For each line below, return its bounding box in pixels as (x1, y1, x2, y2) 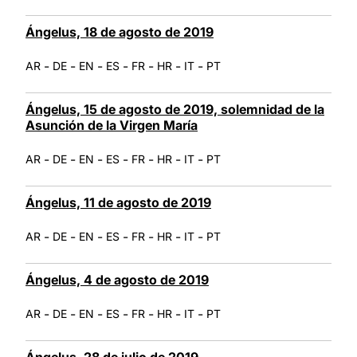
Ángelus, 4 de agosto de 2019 (25, 271, 209, 288)
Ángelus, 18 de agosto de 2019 (25, 23, 214, 40)
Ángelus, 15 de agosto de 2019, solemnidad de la (25, 100, 324, 117)
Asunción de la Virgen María (25, 116, 198, 133)
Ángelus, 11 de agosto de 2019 (25, 194, 211, 210)
